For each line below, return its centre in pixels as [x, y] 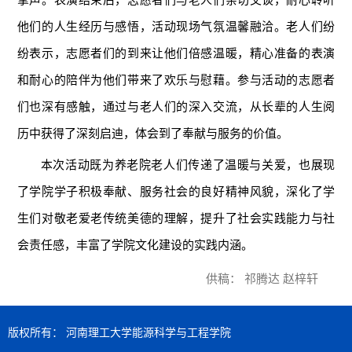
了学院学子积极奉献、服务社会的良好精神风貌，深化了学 [176, 191]
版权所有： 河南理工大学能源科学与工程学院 [119, 333]
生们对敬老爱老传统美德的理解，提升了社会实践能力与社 [176, 218]
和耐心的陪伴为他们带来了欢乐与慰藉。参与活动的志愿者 [176, 80]
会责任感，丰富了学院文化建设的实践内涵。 [135, 245]
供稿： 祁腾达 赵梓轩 [262, 279]
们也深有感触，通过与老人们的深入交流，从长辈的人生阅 [176, 106]
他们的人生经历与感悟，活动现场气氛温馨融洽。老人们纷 [176, 26]
